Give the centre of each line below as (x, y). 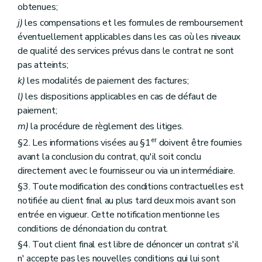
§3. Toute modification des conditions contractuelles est (131, 186)
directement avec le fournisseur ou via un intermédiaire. (126, 170)
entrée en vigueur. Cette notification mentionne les (119, 214)
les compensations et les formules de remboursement (133, 23)
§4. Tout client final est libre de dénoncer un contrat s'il (128, 244)
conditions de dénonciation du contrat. (93, 228)
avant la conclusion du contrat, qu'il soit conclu (110, 156)
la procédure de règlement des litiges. (106, 127)
